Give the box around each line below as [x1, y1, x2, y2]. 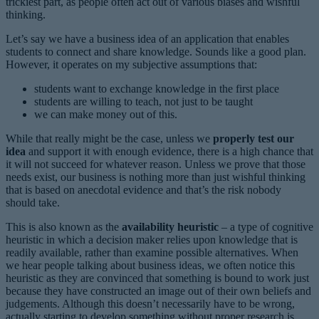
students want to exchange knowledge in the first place [34, 82, 279, 95]
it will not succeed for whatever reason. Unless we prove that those [6, 157, 305, 170]
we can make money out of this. [34, 108, 177, 120]
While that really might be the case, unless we [6, 132, 210, 145]
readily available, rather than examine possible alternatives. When [6, 246, 298, 258]
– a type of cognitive [219, 220, 313, 233]
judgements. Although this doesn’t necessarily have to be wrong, [6, 297, 295, 310]
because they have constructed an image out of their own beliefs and [6, 284, 311, 297]
